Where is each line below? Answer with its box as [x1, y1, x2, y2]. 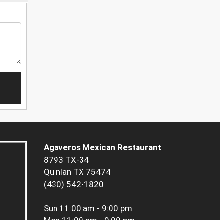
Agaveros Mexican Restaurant [43, 142, 161, 153]
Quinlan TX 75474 [43, 167, 110, 177]
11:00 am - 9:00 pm [59, 203, 132, 214]
